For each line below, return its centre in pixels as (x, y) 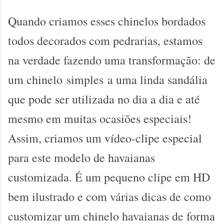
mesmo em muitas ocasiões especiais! (100, 119)
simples (85, 80)
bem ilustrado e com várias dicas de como (109, 197)
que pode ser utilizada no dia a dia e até (104, 99)
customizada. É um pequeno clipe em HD (109, 177)
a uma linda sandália (157, 80)
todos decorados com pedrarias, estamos (105, 41)
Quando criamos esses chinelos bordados (107, 21)
